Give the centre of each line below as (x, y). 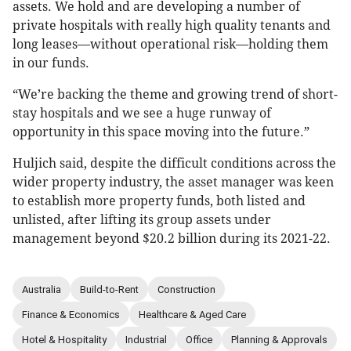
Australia (42, 289)
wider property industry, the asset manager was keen (173, 183)
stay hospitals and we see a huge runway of (142, 114)
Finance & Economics (71, 314)
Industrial (146, 339)
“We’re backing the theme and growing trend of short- (175, 95)
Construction (186, 289)
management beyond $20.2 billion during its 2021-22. (172, 239)
